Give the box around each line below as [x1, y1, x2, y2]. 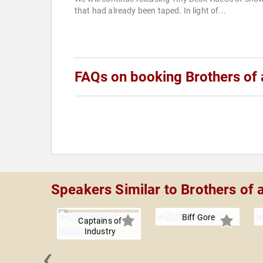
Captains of [78, 216, 122, 226]
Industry [84, 227, 116, 237]
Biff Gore [181, 213, 215, 222]
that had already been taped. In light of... [75, 6, 226, 16]
